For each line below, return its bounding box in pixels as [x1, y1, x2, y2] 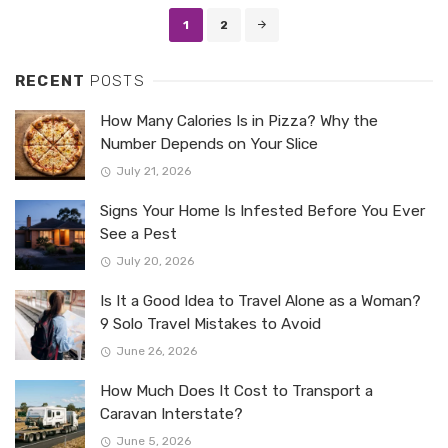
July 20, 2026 [115, 253, 194, 268]
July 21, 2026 [115, 163, 191, 178]
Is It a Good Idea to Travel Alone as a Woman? [100, 291, 421, 310]
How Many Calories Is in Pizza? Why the [100, 111, 378, 130]
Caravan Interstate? [100, 404, 243, 423]
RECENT [15, 71, 90, 90]
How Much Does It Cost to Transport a [100, 381, 373, 400]
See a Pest [100, 224, 177, 243]
